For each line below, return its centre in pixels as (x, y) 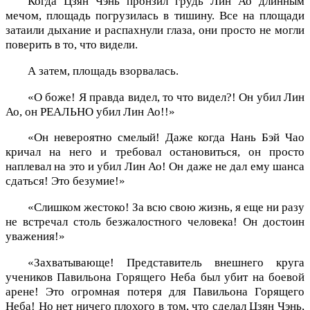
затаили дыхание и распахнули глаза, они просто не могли (155, 30)
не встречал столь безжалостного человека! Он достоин (155, 222)
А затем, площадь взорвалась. (103, 71)
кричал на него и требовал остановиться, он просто (155, 152)
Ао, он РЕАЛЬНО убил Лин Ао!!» (90, 111)
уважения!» (35, 237)
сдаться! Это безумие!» (65, 181)
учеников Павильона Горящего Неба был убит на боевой (155, 277)
